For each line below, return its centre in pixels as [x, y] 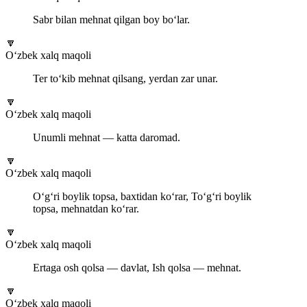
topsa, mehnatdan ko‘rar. [86, 209]
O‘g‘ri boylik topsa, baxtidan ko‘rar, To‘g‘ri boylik [142, 197]
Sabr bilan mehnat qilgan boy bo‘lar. [111, 20]
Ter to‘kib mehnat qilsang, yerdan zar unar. [125, 79]
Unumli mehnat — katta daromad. [107, 138]
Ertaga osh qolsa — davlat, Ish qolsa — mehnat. [137, 268]
